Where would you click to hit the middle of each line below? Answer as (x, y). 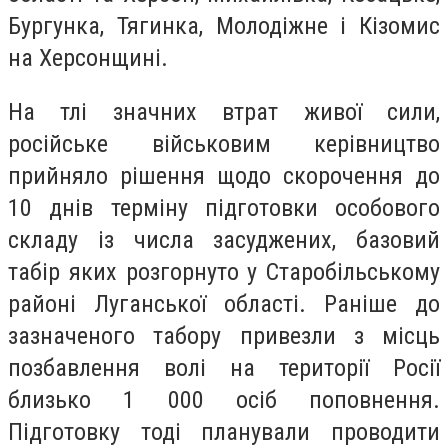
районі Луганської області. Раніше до (224, 303)
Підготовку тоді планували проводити (224, 431)
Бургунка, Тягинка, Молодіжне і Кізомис (224, 26)
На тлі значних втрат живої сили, (224, 111)
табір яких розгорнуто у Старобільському (224, 271)
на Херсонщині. (88, 58)
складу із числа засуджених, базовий (224, 239)
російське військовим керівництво (224, 143)
